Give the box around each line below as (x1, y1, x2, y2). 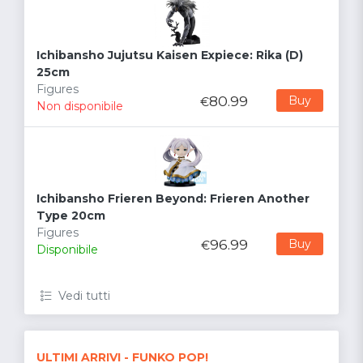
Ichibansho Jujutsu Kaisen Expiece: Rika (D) (36, 48, 303, 63)
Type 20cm (36, 208, 105, 224)
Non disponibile (36, 99, 123, 114)
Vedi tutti (58, 288, 110, 304)
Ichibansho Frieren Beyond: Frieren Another (36, 191, 310, 207)
